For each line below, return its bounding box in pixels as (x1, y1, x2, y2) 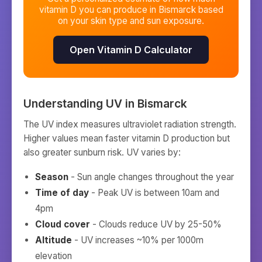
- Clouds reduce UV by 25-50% (90, 219, 222, 230)
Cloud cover (35, 219, 90, 230)
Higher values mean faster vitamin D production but (23, 133, 230, 144)
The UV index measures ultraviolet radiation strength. (23, 119, 236, 130)
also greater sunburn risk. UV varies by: (23, 147, 181, 158)
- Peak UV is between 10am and (89, 187, 219, 198)
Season (35, 171, 68, 182)
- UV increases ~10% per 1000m (72, 235, 204, 246)
